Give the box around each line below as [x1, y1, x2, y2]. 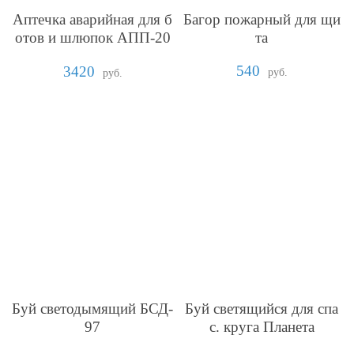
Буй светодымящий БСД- [12, 299, 173, 317]
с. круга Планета [209, 318, 314, 335]
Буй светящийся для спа [185, 299, 338, 317]
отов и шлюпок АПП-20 [14, 29, 171, 47]
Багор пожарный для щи [183, 11, 341, 28]
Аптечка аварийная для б [13, 11, 172, 28]
